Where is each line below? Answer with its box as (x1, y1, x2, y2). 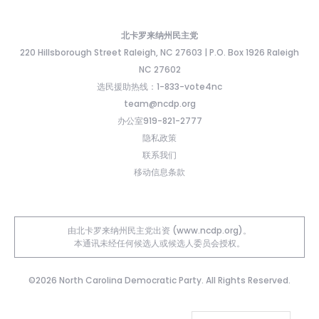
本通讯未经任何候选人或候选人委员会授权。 (74, 236, 245, 249)
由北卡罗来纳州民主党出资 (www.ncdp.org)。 (68, 224, 251, 236)
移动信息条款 (134, 165, 185, 178)
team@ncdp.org (123, 97, 196, 110)
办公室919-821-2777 (117, 114, 202, 127)
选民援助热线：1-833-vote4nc (97, 80, 222, 93)
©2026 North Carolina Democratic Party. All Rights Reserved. (28, 273, 291, 286)
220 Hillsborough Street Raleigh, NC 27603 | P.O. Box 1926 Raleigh (20, 46, 299, 58)
